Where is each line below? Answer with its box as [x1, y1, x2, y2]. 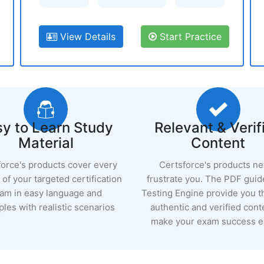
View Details [57, 31, 115, 42]
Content [191, 134, 246, 151]
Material [18, 134, 74, 151]
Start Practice [157, 31, 222, 42]
